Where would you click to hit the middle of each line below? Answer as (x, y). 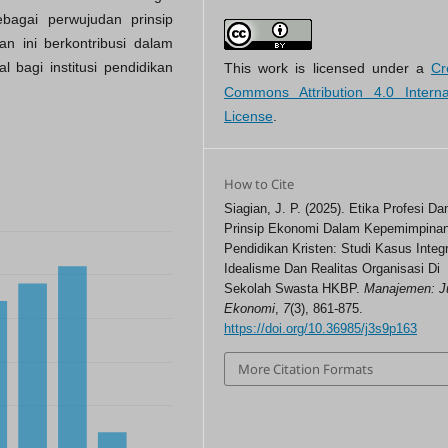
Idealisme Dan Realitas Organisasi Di (332, 268)
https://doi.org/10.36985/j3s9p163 (321, 328)
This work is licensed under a (327, 67)
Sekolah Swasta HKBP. (294, 288)
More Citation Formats (306, 368)
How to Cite (259, 183)
